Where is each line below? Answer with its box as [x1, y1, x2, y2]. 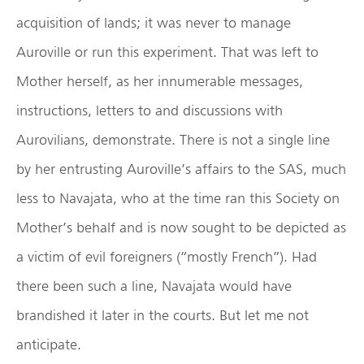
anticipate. [16, 336, 81, 353]
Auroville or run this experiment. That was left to [16, 43, 318, 61]
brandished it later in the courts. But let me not [16, 306, 309, 324]
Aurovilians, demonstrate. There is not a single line [16, 131, 330, 149]
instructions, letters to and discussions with [16, 102, 283, 119]
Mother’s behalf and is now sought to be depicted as [16, 219, 346, 236]
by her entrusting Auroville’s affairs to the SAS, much [16, 160, 346, 178]
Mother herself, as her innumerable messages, [16, 72, 303, 90]
